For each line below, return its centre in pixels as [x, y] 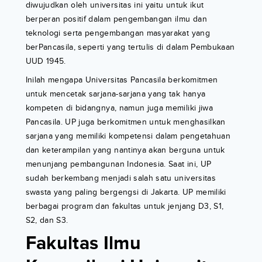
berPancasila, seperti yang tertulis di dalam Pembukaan [130, 47]
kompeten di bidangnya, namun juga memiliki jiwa [119, 108]
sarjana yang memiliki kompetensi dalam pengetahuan [128, 136]
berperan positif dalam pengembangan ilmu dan [116, 19]
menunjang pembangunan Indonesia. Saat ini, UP [118, 164]
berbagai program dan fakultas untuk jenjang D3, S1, [125, 206]
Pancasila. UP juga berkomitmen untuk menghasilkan [125, 122]
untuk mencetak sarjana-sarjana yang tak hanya [116, 94]
